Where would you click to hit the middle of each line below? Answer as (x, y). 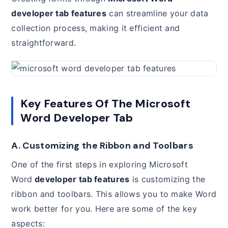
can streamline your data (158, 13)
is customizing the (167, 179)
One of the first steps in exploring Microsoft (99, 165)
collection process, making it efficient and (96, 28)
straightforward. (44, 43)
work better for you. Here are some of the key (104, 209)
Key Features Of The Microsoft (106, 104)
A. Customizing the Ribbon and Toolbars (102, 146)
